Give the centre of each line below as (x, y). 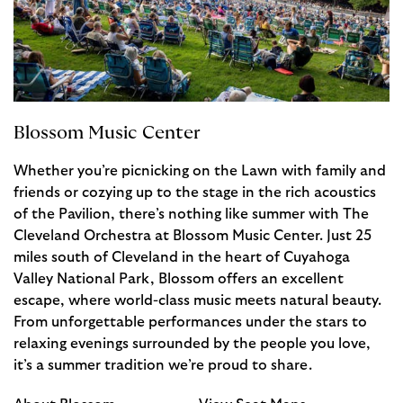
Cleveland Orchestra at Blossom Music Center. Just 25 (193, 235)
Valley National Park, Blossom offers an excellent (179, 278)
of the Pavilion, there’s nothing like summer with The (191, 214)
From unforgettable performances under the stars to (190, 322)
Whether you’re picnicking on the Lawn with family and (200, 170)
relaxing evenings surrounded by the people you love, (192, 343)
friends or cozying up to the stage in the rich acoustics (195, 192)
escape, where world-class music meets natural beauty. (197, 300)
